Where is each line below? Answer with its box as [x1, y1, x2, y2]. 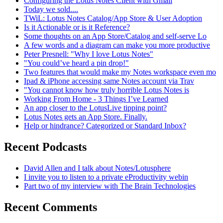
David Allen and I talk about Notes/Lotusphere [24, 163, 171, 172]
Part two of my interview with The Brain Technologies [24, 181, 196, 190]
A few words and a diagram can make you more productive [24, 40, 210, 49]
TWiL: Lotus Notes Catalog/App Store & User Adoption [24, 13, 202, 22]
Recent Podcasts [4, 140, 87, 153]
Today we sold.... [24, 4, 78, 13]
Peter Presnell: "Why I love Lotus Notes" [24, 49, 153, 58]
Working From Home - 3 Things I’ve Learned [24, 94, 168, 103]
